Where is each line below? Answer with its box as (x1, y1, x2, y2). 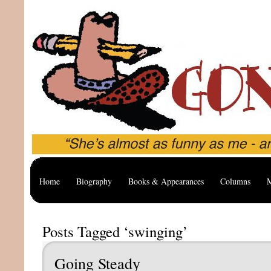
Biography (76, 175, 112, 187)
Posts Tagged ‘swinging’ (42, 221, 188, 241)
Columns (220, 175, 250, 187)
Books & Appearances (128, 175, 204, 187)
